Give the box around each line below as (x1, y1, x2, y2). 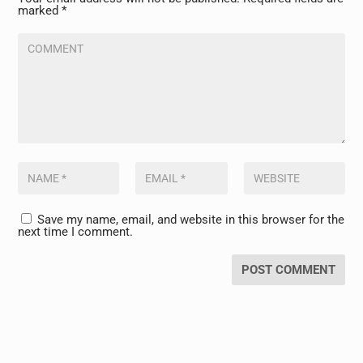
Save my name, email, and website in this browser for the (37, 211, 345, 227)
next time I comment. (18, 224, 134, 239)
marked (18, 2, 62, 18)
